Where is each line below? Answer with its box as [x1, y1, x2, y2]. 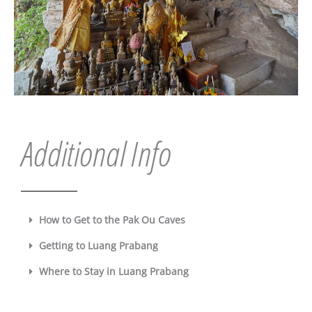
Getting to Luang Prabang [38, 238, 158, 252]
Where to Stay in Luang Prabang [38, 264, 189, 278]
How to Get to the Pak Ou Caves [38, 212, 185, 226]
